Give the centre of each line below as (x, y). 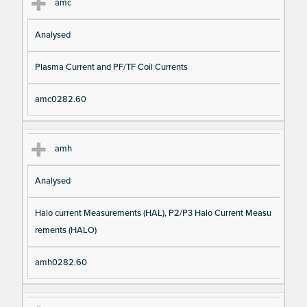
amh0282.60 (61, 263)
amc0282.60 (60, 100)
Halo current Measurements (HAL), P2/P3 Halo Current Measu (153, 213)
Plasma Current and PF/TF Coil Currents (111, 67)
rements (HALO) (65, 231)
